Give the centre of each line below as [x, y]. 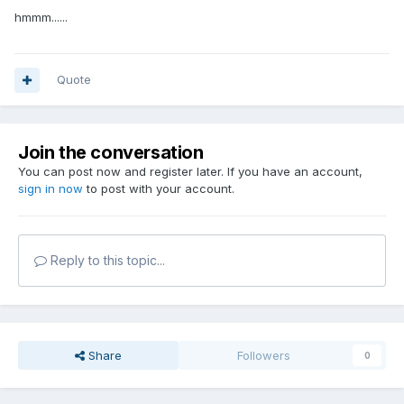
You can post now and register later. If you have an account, [190, 172]
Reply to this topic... [106, 261]
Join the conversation [111, 153]
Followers [264, 356]
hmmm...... [41, 18]
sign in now [50, 189]
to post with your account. [159, 189]
